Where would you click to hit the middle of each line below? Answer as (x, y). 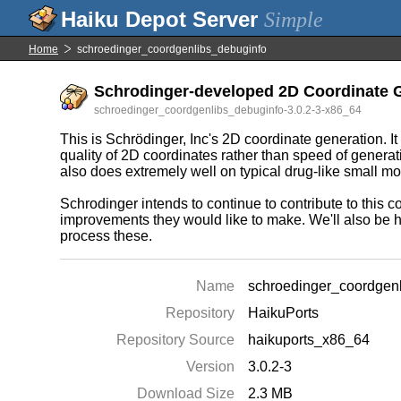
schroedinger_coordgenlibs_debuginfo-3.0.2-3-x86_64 (228, 110)
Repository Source (176, 340)
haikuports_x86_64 (309, 340)
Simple (294, 20)
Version (211, 367)
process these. (107, 236)
